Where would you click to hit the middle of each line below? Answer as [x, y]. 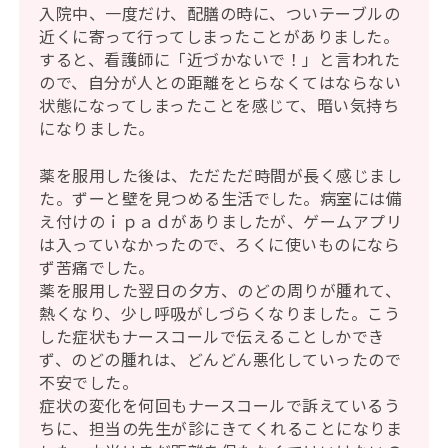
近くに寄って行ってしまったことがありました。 [219, 36]
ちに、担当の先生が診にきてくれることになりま [221, 428]
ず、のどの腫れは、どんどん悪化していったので [220, 359]
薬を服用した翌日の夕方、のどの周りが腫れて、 [220, 290]
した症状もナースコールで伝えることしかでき [212, 336]
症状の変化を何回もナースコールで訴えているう [220, 405]
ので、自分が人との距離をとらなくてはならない [220, 82]
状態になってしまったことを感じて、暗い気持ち [219, 105]
